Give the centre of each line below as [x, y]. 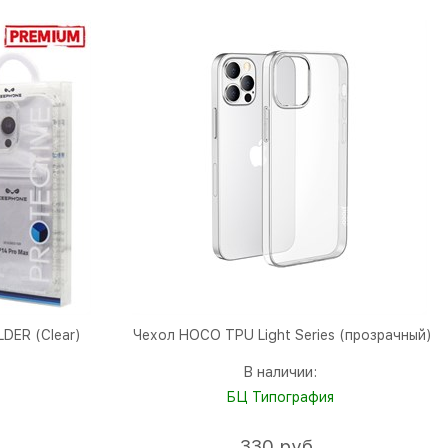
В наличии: [279, 372]
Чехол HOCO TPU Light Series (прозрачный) [282, 335]
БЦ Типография [279, 397]
